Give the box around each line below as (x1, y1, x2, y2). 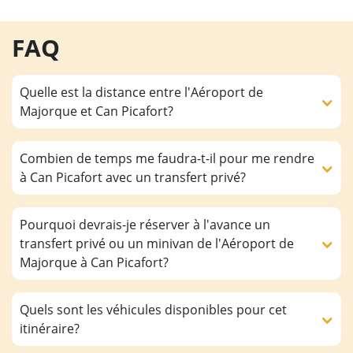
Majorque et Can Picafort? (20, 102, 173, 121)
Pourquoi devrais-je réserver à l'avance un (20, 216, 270, 234)
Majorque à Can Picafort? (20, 254, 169, 272)
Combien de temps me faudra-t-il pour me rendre (20, 150, 314, 168)
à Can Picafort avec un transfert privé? (20, 169, 246, 187)
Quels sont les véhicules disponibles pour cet (20, 301, 287, 319)
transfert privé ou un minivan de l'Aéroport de (20, 235, 294, 253)
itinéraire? (20, 320, 80, 338)
